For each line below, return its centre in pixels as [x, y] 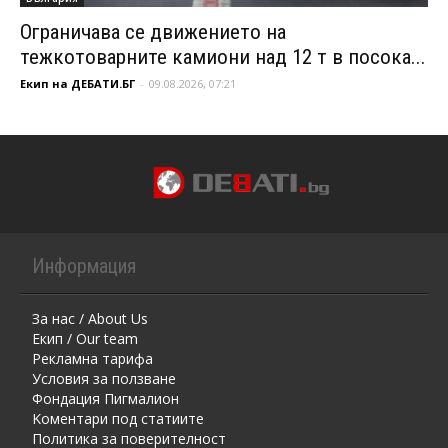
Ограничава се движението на [153, 31]
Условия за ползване [104, 378]
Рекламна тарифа [92, 358]
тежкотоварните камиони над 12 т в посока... [223, 56]
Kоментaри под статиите [118, 418]
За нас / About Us [90, 318]
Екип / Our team [85, 338]
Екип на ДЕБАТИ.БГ [77, 83]
